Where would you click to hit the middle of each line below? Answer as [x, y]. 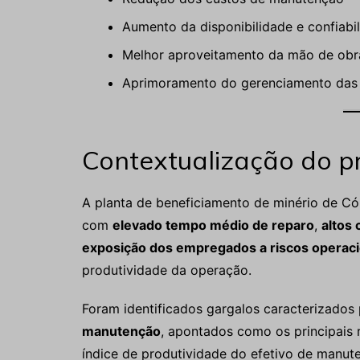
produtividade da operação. [167, 270]
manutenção [121, 331]
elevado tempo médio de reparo [213, 225]
